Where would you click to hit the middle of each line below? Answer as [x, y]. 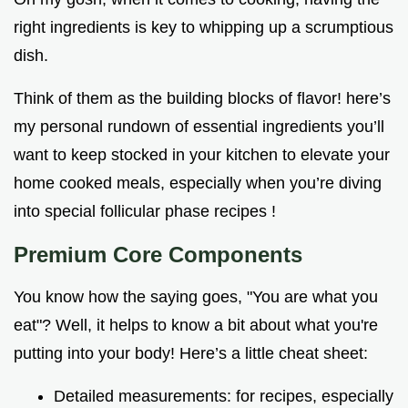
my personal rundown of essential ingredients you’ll [199, 127]
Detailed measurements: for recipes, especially [224, 397]
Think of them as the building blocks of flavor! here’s [202, 99]
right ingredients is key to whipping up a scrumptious [204, 28]
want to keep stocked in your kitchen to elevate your [202, 155]
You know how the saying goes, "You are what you [196, 297]
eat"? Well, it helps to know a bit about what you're [196, 326]
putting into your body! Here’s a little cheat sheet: [191, 354]
